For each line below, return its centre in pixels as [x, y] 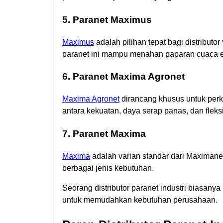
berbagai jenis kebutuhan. [108, 168]
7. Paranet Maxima [104, 133]
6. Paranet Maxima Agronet [123, 77]
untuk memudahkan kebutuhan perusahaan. [140, 200]
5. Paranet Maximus [107, 19]
